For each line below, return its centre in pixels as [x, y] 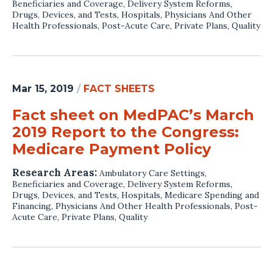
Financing [32, 206]
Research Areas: [56, 172]
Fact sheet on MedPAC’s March [133, 115]
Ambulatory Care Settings [152, 173]
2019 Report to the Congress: [126, 132]
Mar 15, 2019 [43, 88]
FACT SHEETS [119, 88]
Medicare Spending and [212, 195]
